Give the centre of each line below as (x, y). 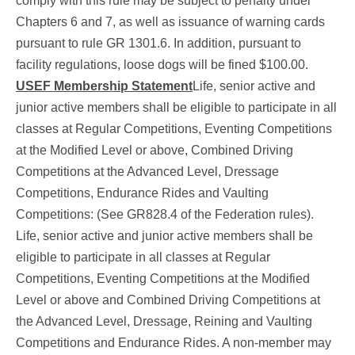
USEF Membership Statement (104, 86)
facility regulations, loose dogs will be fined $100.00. (162, 64)
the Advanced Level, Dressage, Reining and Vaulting (164, 321)
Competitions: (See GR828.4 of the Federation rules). (165, 214)
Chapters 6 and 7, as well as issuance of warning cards (170, 21)
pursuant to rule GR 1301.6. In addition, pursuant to (158, 43)
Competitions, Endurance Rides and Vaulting (142, 193)
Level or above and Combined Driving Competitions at (168, 300)
